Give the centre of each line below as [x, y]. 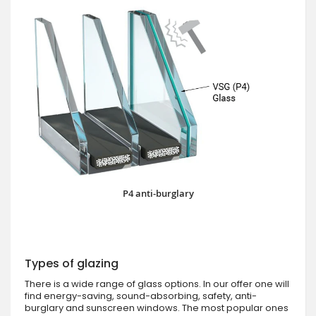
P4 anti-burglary [158, 193]
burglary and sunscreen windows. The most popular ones [157, 308]
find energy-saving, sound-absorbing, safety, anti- [141, 296]
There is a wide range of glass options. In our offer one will [157, 284]
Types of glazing [72, 263]
